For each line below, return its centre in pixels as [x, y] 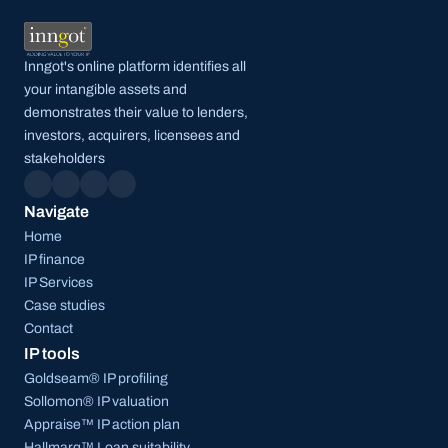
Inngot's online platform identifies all [135, 67]
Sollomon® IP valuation [96, 402]
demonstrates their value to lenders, [136, 113]
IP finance [54, 260]
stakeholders [64, 159]
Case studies [64, 306]
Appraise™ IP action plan [102, 425]
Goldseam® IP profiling [96, 379]
